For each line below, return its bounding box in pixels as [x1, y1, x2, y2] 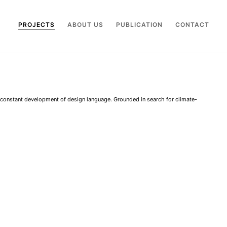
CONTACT [175, 21, 209, 28]
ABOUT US [67, 21, 103, 28]
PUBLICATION [116, 21, 163, 28]
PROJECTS [18, 21, 55, 28]
